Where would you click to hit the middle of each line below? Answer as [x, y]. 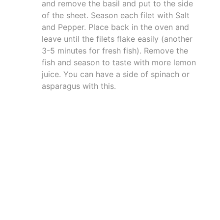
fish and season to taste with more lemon [119, 62]
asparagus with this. [79, 86]
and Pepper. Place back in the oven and [115, 27]
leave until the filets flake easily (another [117, 39]
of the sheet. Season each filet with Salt [116, 15]
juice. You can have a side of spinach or [116, 74]
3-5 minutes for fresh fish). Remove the [115, 50]
